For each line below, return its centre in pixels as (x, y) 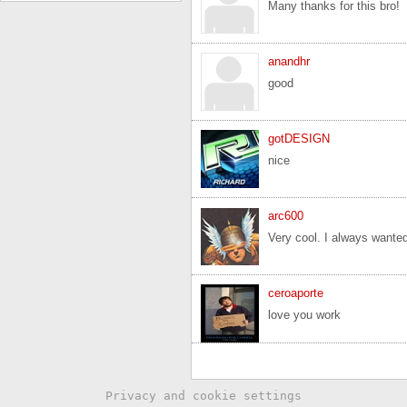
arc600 (286, 216)
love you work (304, 315)
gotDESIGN (299, 139)
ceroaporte (296, 293)
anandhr (289, 61)
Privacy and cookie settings (203, 396)
